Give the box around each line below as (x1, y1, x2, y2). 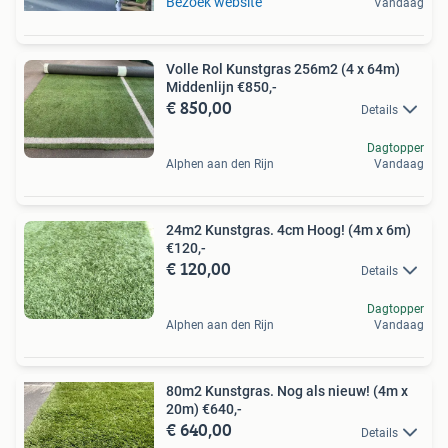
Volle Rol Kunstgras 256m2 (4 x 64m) (166, 60, 400, 77)
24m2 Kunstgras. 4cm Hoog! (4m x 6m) (166, 222, 411, 239)
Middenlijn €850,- (166, 78, 277, 95)
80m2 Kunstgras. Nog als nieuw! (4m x (166, 383, 408, 400)
